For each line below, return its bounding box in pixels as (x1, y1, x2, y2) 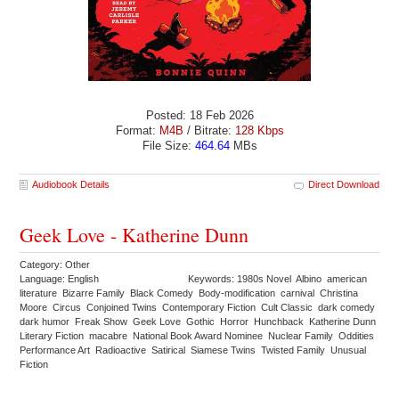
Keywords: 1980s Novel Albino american (188, 273, 368, 285)
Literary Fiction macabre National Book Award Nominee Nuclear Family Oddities (20, 330, 378, 342)
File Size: (142, 138, 195, 152)
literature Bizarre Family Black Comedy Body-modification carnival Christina (20, 288, 359, 299)
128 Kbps (234, 123, 284, 137)
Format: (115, 123, 159, 137)
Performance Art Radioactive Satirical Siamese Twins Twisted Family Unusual (20, 345, 367, 356)
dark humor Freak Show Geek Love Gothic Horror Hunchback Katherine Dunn (20, 316, 379, 328)
